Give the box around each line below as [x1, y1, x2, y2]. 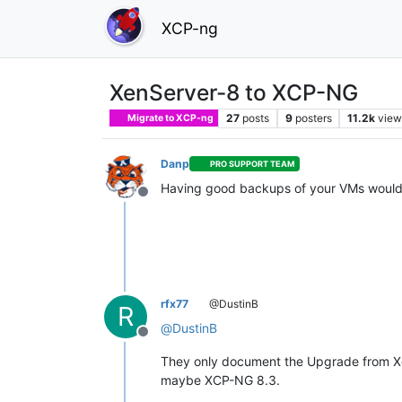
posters [294, 110, 332, 125]
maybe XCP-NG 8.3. [161, 371, 280, 388]
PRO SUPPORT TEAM [210, 159, 295, 170]
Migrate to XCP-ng [126, 111, 214, 124]
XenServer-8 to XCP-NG [109, 78, 358, 106]
